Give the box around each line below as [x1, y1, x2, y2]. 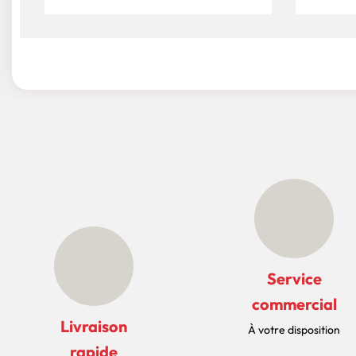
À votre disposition [248, 323, 341, 338]
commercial [251, 294, 337, 315]
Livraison [60, 316, 128, 337]
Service [266, 269, 322, 289]
